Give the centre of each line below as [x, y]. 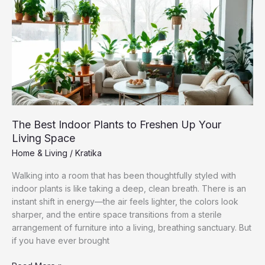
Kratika [88, 153]
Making [25, 25]
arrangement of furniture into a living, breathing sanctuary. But [132, 227]
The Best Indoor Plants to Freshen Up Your [117, 125]
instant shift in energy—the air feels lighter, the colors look [125, 201]
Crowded [30, 64]
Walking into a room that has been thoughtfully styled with [124, 175]
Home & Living [40, 153]
